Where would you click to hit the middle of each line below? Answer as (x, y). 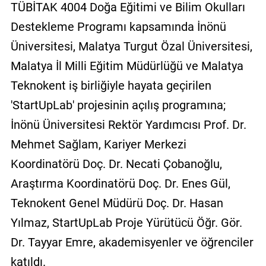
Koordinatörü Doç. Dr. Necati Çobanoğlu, (116, 164)
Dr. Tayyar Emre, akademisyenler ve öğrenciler (132, 242)
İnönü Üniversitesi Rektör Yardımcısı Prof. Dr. (128, 124)
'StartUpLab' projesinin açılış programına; (118, 105)
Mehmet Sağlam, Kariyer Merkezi (98, 144)
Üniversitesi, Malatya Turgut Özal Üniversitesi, (131, 46)
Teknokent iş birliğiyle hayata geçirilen (111, 85)
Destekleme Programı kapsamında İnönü (118, 26)
